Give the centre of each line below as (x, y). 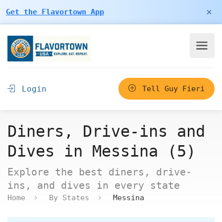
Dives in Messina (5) (102, 151)
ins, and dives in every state (94, 185)
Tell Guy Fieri (171, 89)
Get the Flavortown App (55, 12)
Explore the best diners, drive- (100, 172)
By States (69, 197)
